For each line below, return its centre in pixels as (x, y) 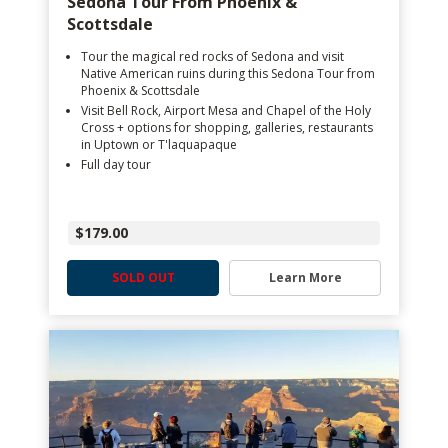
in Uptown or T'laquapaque (159, 144)
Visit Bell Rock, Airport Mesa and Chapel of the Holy (226, 110)
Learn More (305, 277)
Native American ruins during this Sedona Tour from (228, 73)
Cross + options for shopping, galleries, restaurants (227, 127)
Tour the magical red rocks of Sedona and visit (212, 56)
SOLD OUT (143, 277)
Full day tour (116, 164)
